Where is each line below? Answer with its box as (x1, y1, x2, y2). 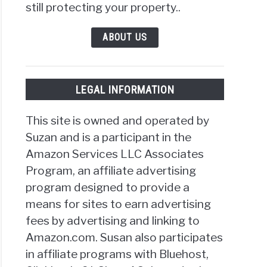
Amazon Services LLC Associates (26, 146, 204, 161)
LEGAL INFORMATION (75, 83, 175, 96)
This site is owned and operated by (26, 113, 210, 128)
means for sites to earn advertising (26, 196, 212, 211)
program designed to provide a (26, 179, 190, 194)
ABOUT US (103, 32, 147, 44)
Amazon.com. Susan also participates (26, 229, 223, 244)
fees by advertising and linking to (26, 213, 200, 228)
